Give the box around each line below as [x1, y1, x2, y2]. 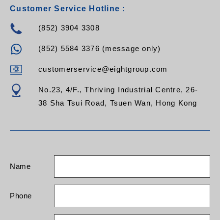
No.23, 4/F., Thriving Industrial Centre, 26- [38, 85, 198, 94]
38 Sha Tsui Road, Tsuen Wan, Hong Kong [38, 99, 197, 108]
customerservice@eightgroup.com [38, 65, 168, 74]
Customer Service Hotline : [10, 4, 126, 13]
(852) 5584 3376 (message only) [38, 44, 161, 53]
